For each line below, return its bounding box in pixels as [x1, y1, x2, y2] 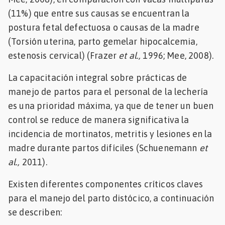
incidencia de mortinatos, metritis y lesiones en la [8, 128, 212, 139]
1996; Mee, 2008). [143, 50, 213, 61]
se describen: [8, 206, 62, 217]
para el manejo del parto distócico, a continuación [8, 192, 214, 203]
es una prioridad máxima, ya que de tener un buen [8, 100, 214, 111]
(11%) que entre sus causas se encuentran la [8, 8, 190, 19]
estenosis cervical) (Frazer [8, 50, 119, 61]
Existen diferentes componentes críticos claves [8, 178, 203, 189]
